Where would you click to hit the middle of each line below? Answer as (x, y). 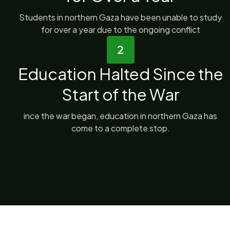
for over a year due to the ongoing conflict (120, 30)
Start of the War (120, 94)
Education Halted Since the (120, 74)
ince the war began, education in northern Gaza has (121, 116)
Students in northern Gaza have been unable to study (121, 17)
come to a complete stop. (120, 128)
